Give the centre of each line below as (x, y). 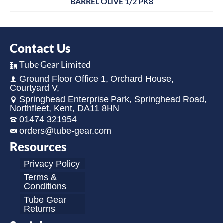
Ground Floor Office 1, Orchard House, (97, 78)
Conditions (45, 186)
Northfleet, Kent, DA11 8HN (65, 108)
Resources (38, 146)
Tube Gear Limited (55, 64)
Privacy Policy (52, 164)
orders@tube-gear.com (65, 131)
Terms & (40, 177)
